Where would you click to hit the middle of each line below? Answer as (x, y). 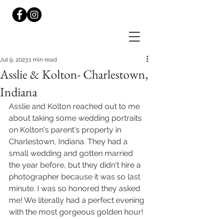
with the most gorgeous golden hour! (77, 212)
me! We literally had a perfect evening (77, 200)
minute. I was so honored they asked (76, 188)
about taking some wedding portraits (76, 118)
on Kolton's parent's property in (66, 130)
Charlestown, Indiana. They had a (69, 142)
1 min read (43, 60)
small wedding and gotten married (72, 153)
